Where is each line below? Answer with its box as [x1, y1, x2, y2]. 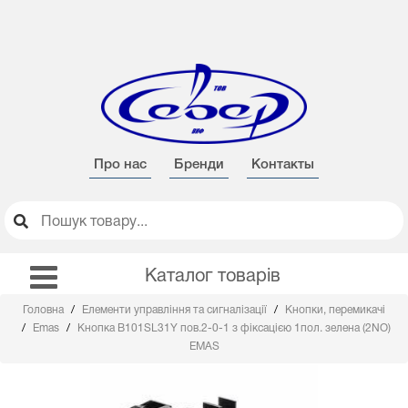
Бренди [174, 158, 224, 171]
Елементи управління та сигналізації [82, 305, 270, 315]
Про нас [94, 158, 147, 171]
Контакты [251, 158, 314, 171]
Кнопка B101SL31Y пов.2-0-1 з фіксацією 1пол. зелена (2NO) [77, 323, 391, 333]
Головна [23, 305, 66, 315]
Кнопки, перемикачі [285, 305, 385, 315]
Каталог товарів [144, 269, 280, 285]
